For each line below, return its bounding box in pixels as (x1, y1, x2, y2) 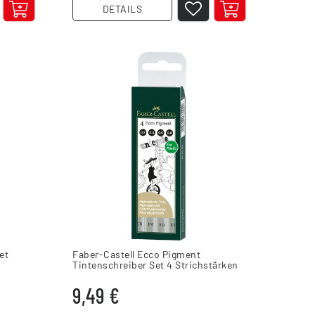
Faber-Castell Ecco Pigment (72, 247, 201, 260)
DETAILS (102, 2, 143, 15)
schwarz (72, 269, 110, 281)
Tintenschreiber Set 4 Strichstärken (72, 258, 238, 271)
